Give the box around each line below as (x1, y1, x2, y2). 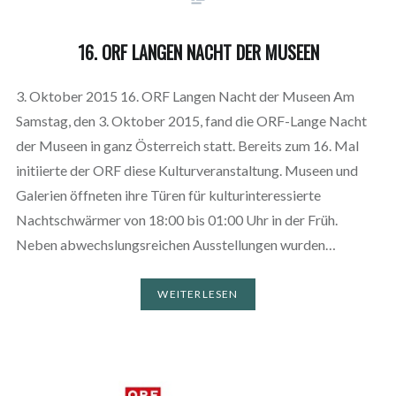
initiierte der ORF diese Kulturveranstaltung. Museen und (15, 161, 358, 179)
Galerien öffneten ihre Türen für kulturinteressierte (15, 186, 321, 203)
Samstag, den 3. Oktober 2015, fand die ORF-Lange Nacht (15, 111, 367, 129)
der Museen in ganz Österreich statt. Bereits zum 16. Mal (15, 136, 359, 154)
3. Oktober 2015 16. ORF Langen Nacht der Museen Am (15, 87, 354, 104)
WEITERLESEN (157, 287, 239, 301)
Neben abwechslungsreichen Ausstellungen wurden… (15, 235, 336, 253)
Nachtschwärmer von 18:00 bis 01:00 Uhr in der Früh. (15, 210, 338, 228)
